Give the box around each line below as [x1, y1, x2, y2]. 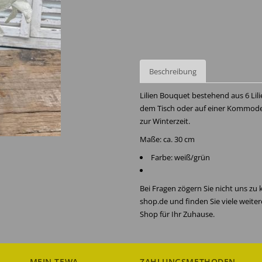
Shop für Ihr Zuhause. [140, 209, 215, 219]
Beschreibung [149, 66, 196, 77]
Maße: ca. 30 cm [140, 134, 195, 144]
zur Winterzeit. [140, 116, 190, 126]
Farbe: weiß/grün [151, 152, 210, 163]
